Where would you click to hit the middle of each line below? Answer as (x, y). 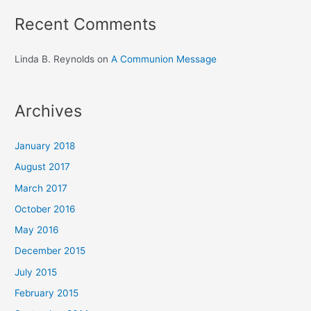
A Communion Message (164, 59)
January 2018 (45, 146)
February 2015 (47, 293)
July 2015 (36, 272)
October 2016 (45, 209)
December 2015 (50, 251)
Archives (49, 110)
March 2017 (41, 188)
